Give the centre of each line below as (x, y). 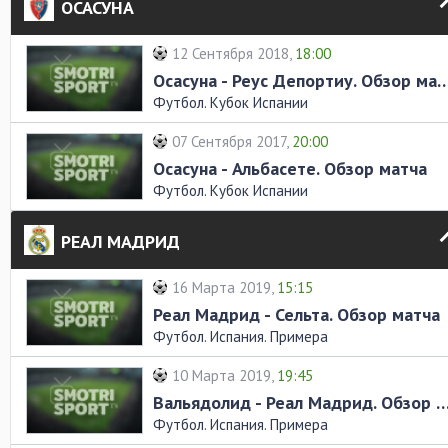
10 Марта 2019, (224, 375)
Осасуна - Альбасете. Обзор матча (290, 168)
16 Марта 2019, (224, 287)
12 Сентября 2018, (233, 53)
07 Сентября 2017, (232, 141)
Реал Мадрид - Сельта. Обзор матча (296, 314)
